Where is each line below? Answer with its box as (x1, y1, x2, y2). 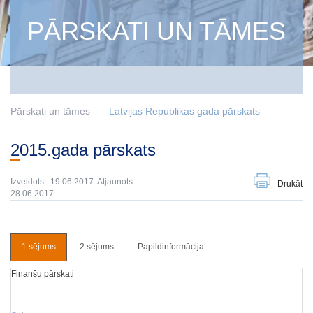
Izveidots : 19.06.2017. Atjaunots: (10, 177, 135, 187)
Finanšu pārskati (11, 269, 74, 279)
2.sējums (80, 242, 114, 252)
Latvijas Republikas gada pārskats (109, 105, 260, 117)
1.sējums (22, 242, 56, 252)
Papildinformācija (138, 242, 204, 252)
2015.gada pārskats (20, 140, 156, 159)
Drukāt (277, 179, 303, 189)
